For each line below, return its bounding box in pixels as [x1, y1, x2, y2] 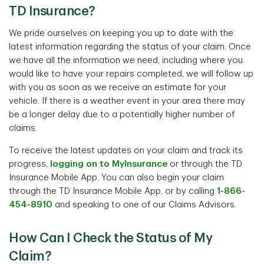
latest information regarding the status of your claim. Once [9, 42, 251, 51]
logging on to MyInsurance [50, 160, 167, 169]
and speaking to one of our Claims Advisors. [52, 200, 236, 209]
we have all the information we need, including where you [9, 56, 243, 65]
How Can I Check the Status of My [9, 232, 212, 245]
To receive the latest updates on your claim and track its [9, 146, 243, 155]
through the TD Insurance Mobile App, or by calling [9, 187, 217, 196]
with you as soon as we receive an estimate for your [9, 83, 226, 92]
